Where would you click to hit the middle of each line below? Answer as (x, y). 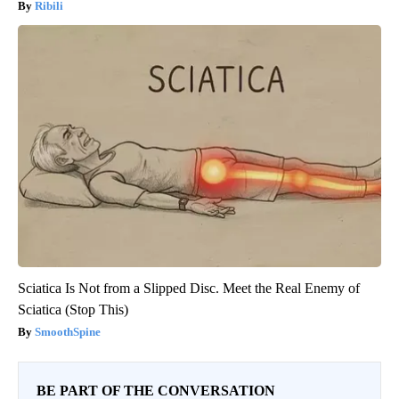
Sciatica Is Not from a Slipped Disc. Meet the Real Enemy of (189, 289)
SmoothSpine (68, 332)
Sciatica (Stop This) (73, 310)
